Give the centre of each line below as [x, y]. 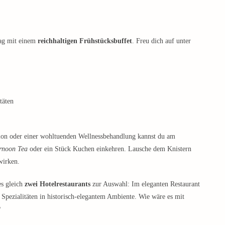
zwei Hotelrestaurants [58, 184]
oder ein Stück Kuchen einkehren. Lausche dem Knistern [109, 149]
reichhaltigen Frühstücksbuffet [85, 41]
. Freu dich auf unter [161, 41]
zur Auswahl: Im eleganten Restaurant [145, 184]
